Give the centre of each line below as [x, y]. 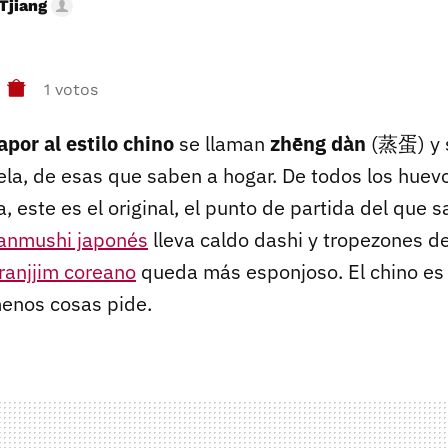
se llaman [222, 143]
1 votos [71, 90]
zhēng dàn [318, 143]
